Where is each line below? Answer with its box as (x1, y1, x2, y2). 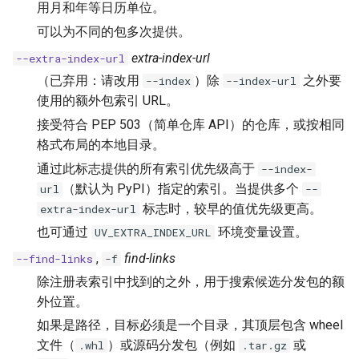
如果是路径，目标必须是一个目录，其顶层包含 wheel (37, 317, 343, 333)
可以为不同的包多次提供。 (37, 23, 191, 39)
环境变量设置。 (215, 224, 308, 240)
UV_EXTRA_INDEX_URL (95, 225, 212, 240)
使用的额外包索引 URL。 (37, 92, 179, 108)
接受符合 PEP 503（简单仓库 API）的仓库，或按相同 (37, 116, 345, 132)
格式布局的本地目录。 (37, 136, 165, 152)
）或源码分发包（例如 (107, 337, 239, 353)
